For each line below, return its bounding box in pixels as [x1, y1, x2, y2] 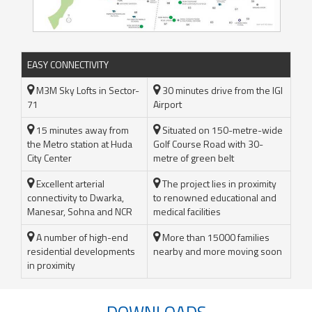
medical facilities [153, 203, 221, 219]
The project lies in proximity [160, 175, 276, 191]
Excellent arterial [34, 175, 104, 191]
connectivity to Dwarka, [27, 189, 124, 205]
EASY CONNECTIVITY [27, 56, 109, 72]
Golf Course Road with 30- [153, 136, 263, 151]
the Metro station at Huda [27, 136, 132, 151]
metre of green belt [153, 150, 234, 165]
